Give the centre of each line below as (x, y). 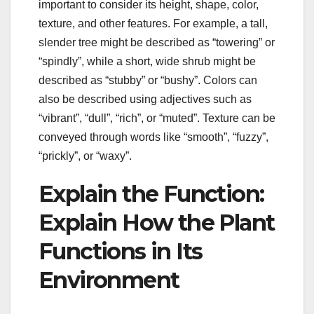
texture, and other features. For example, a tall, (153, 23)
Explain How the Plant (157, 222)
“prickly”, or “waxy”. (85, 156)
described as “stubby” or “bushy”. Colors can (148, 80)
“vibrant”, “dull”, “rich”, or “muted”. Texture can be (157, 118)
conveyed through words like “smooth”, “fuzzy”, (153, 137)
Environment (109, 280)
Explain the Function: (151, 193)
